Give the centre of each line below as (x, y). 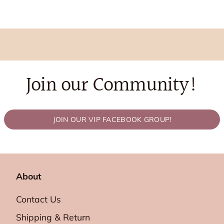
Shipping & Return (53, 217)
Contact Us (38, 199)
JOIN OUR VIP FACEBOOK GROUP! (112, 119)
